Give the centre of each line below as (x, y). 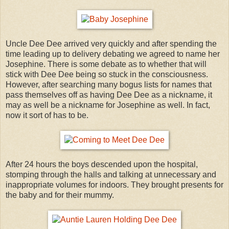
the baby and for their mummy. (60, 195)
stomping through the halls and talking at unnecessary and (111, 174)
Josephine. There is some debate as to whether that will (106, 64)
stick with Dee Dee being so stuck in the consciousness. (107, 74)
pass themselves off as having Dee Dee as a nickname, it (109, 95)
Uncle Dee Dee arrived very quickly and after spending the (111, 43)
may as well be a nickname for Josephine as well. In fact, (108, 105)
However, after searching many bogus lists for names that (109, 84)
